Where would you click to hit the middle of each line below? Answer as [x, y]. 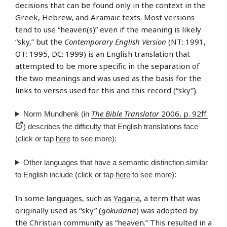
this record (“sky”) [164, 90]
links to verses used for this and [73, 90]
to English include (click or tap [65, 174]
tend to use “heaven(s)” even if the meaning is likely [108, 29]
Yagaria [127, 198]
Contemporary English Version [115, 41]
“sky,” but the [40, 41]
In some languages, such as [64, 198]
